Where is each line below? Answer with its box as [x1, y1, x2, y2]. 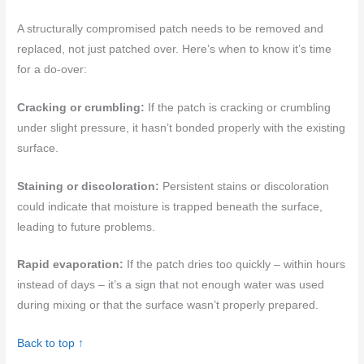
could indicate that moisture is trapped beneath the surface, [17, 200, 323, 213]
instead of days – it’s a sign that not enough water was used [17, 279, 325, 292]
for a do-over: [17, 63, 88, 76]
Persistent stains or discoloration [159, 180, 330, 193]
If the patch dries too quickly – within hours [123, 258, 346, 271]
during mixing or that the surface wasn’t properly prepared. [17, 299, 319, 312]
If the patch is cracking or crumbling [145, 101, 331, 114]
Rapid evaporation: [17, 258, 124, 271]
